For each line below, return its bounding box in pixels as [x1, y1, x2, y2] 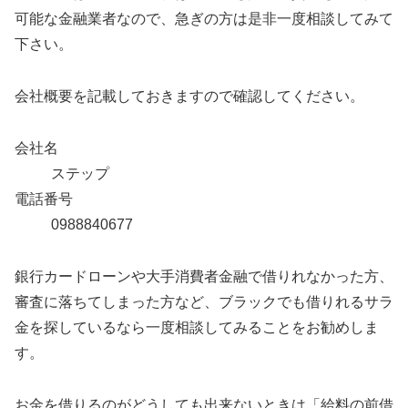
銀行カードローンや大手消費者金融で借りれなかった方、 [15, 268, 393, 284]
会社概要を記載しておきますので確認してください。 [15, 88, 364, 105]
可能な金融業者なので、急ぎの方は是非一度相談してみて [15, 11, 393, 27]
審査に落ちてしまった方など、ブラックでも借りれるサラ [15, 293, 393, 310]
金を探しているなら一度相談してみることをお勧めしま [15, 319, 379, 335]
